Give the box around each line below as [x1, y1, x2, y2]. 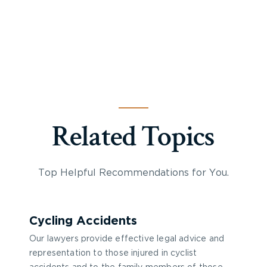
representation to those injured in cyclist [29, 249, 197, 257]
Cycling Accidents [29, 215, 137, 227]
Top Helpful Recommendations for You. [38, 168, 229, 178]
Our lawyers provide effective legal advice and [29, 235, 225, 243]
